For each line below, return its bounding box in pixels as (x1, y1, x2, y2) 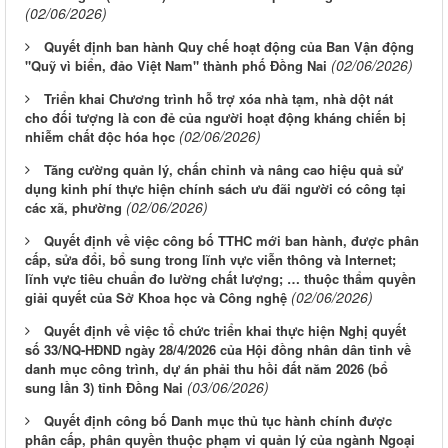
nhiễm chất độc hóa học (25, 127, 175, 147)
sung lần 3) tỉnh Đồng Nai (25, 378, 183, 398)
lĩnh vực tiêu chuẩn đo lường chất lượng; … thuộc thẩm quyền (25, 269, 416, 289)
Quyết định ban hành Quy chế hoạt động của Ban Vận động (44, 37, 414, 57)
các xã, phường (25, 198, 122, 218)
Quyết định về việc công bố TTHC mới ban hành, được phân (44, 231, 419, 251)
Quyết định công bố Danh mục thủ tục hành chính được (44, 411, 392, 431)
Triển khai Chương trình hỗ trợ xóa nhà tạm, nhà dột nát (44, 89, 393, 109)
